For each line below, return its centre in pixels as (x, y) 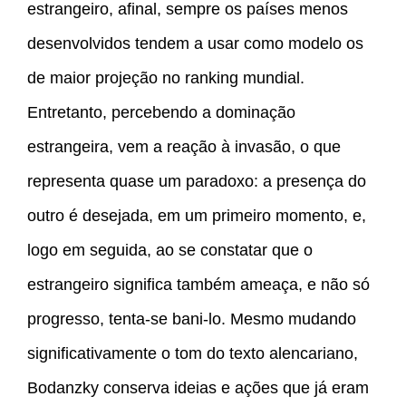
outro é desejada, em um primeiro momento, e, (197, 216)
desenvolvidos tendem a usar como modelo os (195, 44)
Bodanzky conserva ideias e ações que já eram (198, 388)
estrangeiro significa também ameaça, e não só (198, 285)
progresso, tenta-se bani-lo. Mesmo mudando (192, 319)
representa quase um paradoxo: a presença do (197, 182)
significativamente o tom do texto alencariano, (193, 354)
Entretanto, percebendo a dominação (161, 113)
